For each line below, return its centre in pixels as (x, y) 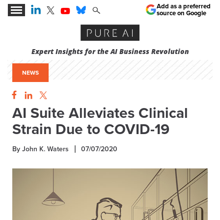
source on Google (181, 13)
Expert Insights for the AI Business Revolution (110, 51)
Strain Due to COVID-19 (91, 129)
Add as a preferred (183, 6)
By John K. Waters (41, 149)
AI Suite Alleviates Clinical (100, 113)
